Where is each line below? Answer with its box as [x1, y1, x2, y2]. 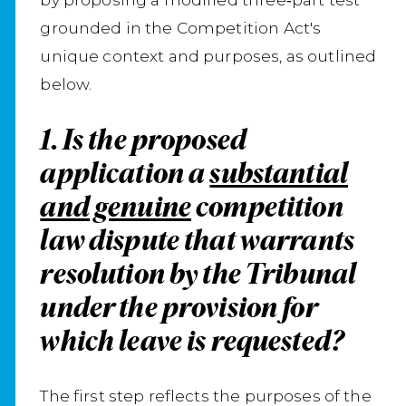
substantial [209, 155, 349, 191]
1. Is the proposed [40, 121, 247, 158]
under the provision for [40, 289, 317, 325]
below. [40, 74, 100, 94]
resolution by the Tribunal [40, 256, 357, 292]
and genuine [40, 188, 191, 225]
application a [40, 155, 210, 191]
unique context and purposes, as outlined [40, 46, 377, 66]
